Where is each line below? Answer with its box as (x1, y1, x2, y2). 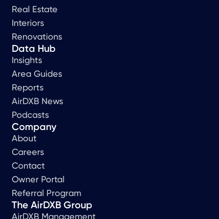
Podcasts (12, 109, 49, 120)
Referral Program (12, 187, 81, 198)
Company (12, 120, 56, 132)
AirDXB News (12, 95, 63, 106)
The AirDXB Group (12, 198, 92, 211)
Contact (12, 160, 45, 171)
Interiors (12, 17, 44, 28)
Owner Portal (12, 174, 65, 184)
